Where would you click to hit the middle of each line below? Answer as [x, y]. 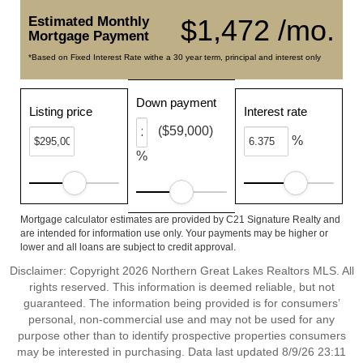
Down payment [177, 102]
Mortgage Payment [89, 36]
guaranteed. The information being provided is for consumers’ [181, 303]
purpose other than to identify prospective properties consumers [181, 335]
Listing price [61, 111]
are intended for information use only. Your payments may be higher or [174, 233]
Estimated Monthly [89, 21]
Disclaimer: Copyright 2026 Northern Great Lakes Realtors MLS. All [181, 271]
